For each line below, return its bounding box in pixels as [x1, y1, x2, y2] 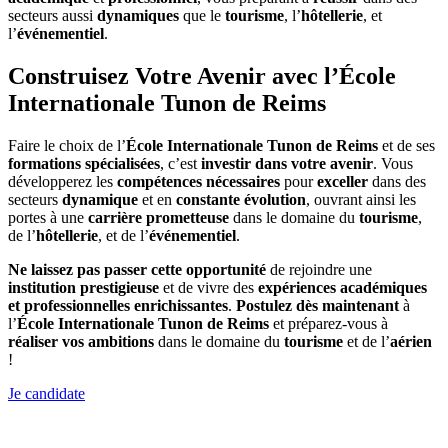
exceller [317, 173, 368, 191]
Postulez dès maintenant [236, 297, 399, 315]
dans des [368, 173, 426, 191]
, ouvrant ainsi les [306, 191, 416, 209]
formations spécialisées [8, 155, 160, 173]
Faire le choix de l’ [8, 137, 126, 155]
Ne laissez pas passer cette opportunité [8, 261, 266, 279]
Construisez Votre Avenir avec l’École [8, 63, 396, 90]
